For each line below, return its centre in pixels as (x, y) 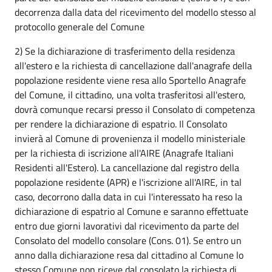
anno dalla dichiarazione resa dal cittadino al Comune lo (129, 255)
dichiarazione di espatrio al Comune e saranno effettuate (131, 211)
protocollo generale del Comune (80, 26)
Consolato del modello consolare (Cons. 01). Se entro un (128, 240)
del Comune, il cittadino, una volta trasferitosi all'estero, (130, 94)
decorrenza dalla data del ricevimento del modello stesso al (135, 12)
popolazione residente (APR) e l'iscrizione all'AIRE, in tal (128, 182)
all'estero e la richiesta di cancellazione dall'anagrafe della (133, 65)
